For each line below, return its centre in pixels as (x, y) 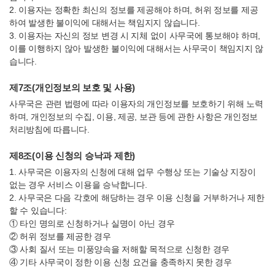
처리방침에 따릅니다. (49, 130)
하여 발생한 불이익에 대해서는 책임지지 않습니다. (105, 23)
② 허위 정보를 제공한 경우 (60, 236)
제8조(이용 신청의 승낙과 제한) (72, 156)
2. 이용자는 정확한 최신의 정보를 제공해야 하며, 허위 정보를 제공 (134, 10)
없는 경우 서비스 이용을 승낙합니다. (78, 185)
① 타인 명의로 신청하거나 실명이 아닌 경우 (92, 223)
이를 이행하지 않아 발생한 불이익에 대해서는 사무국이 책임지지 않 (136, 48)
